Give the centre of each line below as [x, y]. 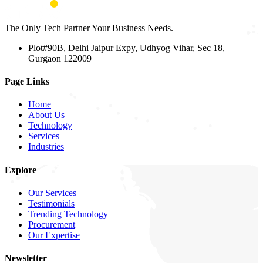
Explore [21, 170]
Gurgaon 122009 [60, 58]
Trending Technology [68, 214]
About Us [46, 115]
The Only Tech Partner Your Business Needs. [89, 28]
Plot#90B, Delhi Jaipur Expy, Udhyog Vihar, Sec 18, [127, 48]
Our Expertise [54, 235]
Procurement [52, 225]
